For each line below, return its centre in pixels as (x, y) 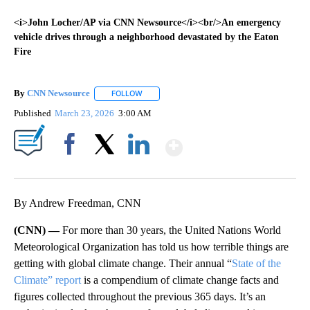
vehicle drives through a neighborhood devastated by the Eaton (146, 37)
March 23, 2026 (86, 113)
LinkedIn (139, 167)
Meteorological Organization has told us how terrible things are (151, 246)
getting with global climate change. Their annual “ (123, 263)
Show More (236, 142)
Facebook (72, 167)
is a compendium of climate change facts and (180, 280)
